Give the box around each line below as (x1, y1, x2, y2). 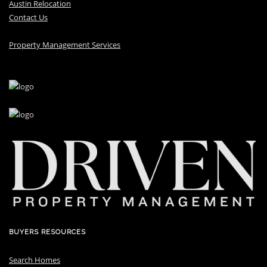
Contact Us (9, 11, 48, 23)
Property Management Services (9, 39, 120, 50)
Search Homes (9, 254, 60, 265)
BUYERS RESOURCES (9, 228, 86, 236)
